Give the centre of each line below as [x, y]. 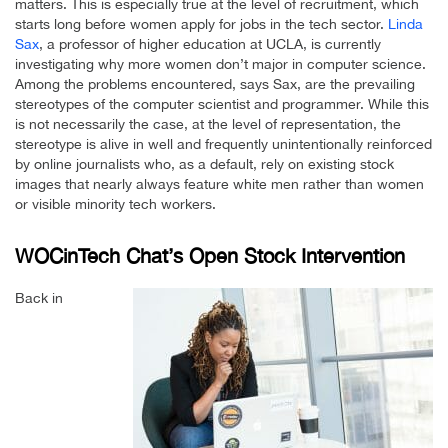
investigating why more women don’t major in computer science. [220, 63]
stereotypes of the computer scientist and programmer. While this [222, 103]
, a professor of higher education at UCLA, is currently [210, 43]
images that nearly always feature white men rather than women [219, 183]
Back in [39, 297]
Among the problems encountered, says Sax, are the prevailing [215, 83]
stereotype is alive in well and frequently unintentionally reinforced [223, 143]
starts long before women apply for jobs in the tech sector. [201, 23]
